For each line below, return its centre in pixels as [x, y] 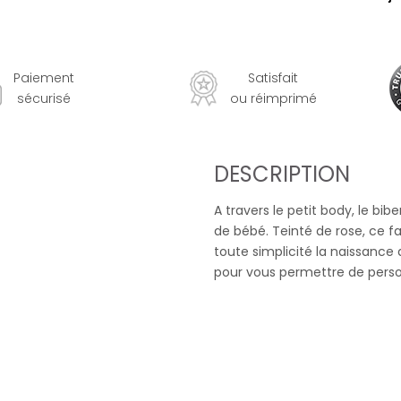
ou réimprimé [273, 98]
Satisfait [273, 77]
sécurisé [44, 98]
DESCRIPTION [282, 174]
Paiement [44, 77]
